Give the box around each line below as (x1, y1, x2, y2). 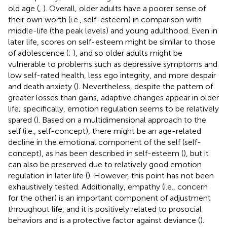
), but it (183, 148, 209, 158)
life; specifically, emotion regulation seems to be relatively (8, 103, 219, 113)
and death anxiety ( (8, 81, 76, 91)
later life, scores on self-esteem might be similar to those (8, 36, 215, 47)
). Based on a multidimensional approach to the (36, 115, 206, 125)
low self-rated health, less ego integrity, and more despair (8, 70, 216, 80)
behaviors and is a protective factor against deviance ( (8, 215, 200, 225)
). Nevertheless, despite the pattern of (76, 81, 213, 91)
